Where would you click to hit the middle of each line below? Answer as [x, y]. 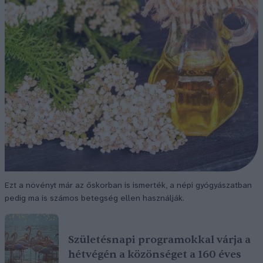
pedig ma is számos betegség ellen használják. [95, 198]
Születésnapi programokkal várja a [159, 240]
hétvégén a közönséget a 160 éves [155, 255]
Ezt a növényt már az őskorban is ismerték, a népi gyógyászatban [128, 186]
